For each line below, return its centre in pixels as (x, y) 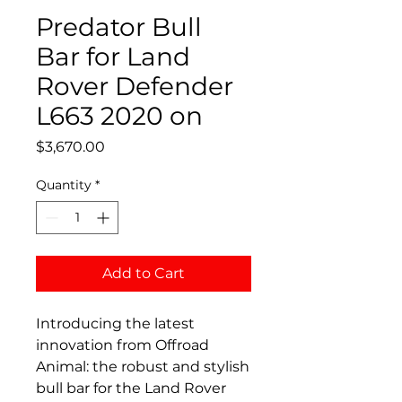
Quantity (64, 185)
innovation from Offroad (122, 345)
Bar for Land (113, 57)
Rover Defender (135, 86)
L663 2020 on (119, 116)
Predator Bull (119, 27)
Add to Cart (144, 273)
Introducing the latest (115, 323)
